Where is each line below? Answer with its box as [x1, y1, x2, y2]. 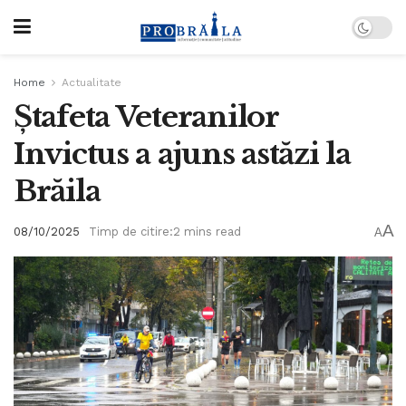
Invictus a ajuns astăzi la [14, 136, 351, 172]
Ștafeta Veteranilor [14, 99, 278, 135]
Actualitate [62, 76, 121, 89]
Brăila [14, 173, 101, 209]
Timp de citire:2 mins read [89, 225, 241, 239]
